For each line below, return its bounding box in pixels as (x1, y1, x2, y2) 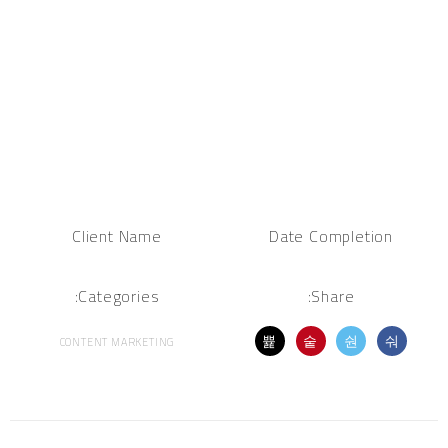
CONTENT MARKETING (59, 332, 175, 353)
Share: (311, 281, 355, 312)
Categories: (78, 281, 160, 312)
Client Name (72, 221, 162, 252)
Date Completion (269, 221, 393, 252)
